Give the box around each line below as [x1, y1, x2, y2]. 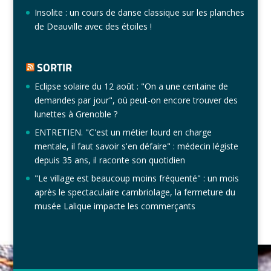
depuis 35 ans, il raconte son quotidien [34, 154, 185, 166]
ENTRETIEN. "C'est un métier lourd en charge [34, 126, 212, 139]
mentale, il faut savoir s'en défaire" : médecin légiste [34, 140, 238, 152]
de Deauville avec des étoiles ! [34, 20, 152, 32]
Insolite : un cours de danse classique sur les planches [34, 6, 244, 18]
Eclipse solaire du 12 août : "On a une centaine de [34, 80, 228, 93]
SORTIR [36, 59, 72, 76]
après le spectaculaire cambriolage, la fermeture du [34, 186, 235, 198]
